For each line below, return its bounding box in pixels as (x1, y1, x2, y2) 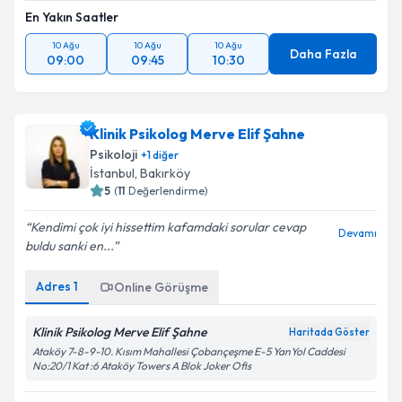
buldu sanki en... (25, 238, 113, 254)
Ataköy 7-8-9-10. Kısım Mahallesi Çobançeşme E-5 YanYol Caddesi (32, 345, 345, 358)
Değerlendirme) (128, 184, 208, 197)
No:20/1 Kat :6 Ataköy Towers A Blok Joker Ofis (32, 359, 251, 372)
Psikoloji (90, 146, 137, 162)
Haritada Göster (289, 326, 370, 338)
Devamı (338, 226, 377, 240)
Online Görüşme (114, 279, 208, 295)
